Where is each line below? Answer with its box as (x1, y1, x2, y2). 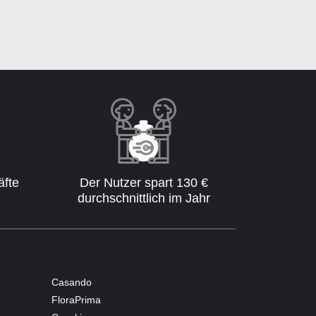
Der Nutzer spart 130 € (79, 176, 208, 190)
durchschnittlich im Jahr (77, 191, 210, 205)
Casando (51, 276, 92, 288)
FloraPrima (51, 294, 101, 305)
